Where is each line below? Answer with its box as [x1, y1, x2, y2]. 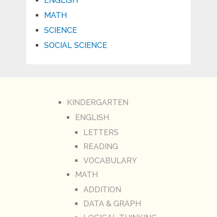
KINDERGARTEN [66, 97, 128, 107]
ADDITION [83, 185, 121, 194]
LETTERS [83, 127, 119, 137]
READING [83, 141, 118, 151]
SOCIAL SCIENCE [44, 40, 107, 50]
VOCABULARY [83, 155, 137, 165]
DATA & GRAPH [83, 199, 141, 208]
